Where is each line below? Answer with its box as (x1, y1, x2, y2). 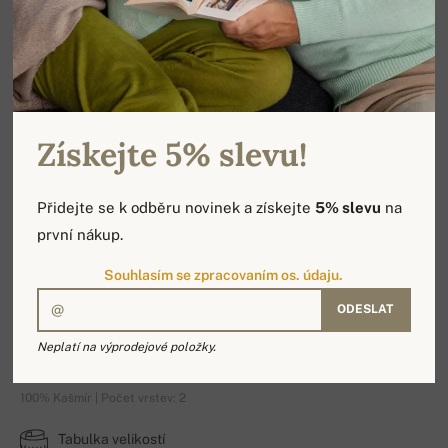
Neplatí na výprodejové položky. (37, 339, 217, 354)
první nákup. (37, 225, 124, 243)
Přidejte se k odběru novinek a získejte (37, 198, 316, 216)
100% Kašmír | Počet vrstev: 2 (20, 391, 186, 405)
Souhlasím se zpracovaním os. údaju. (104, 266, 344, 283)
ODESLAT (336, 302, 393, 317)
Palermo (20, 337, 160, 383)
